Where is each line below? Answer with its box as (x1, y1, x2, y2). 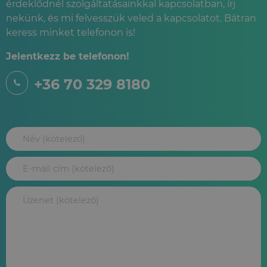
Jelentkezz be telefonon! (6, 51, 129, 62)
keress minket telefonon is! (6, 27, 135, 38)
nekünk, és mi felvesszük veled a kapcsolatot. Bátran (6, 13, 256, 24)
